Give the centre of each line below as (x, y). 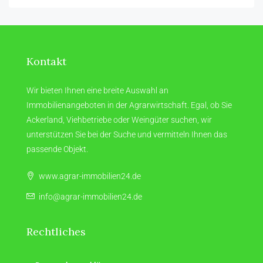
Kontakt (46, 61)
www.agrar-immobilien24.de (89, 176)
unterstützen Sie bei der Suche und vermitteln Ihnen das (127, 134)
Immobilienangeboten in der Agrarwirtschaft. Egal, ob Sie (129, 105)
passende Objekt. (57, 149)
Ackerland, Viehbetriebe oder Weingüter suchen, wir (119, 119)
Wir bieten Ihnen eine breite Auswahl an (97, 90)
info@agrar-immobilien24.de (90, 196)
